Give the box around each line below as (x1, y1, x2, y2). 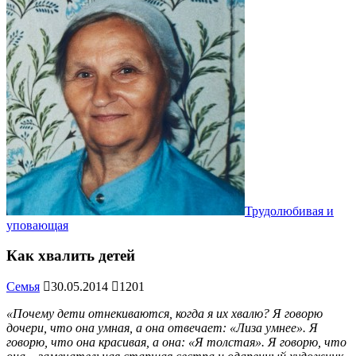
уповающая (6, 218, 68, 232)
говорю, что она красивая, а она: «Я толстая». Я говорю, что (6, 335, 346, 350)
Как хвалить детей (6, 247, 135, 265)
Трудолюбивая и (245, 203, 334, 218)
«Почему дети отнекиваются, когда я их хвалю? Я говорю (6, 307, 323, 321)
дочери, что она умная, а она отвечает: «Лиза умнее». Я (6, 321, 318, 335)
